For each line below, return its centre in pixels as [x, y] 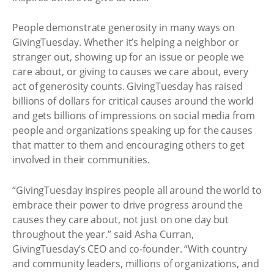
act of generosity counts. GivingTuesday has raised [128, 87]
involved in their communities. [81, 160]
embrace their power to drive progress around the [128, 205]
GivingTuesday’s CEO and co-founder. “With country [130, 249]
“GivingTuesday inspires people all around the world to [137, 190]
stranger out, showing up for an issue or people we [128, 57]
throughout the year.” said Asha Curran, [103, 234]
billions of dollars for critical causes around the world [133, 101]
